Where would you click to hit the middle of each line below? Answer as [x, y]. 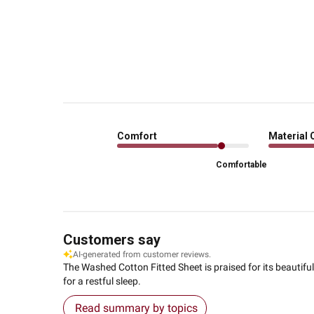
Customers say [111, 240]
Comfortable [241, 165]
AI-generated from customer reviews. [142, 255]
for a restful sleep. [102, 281]
